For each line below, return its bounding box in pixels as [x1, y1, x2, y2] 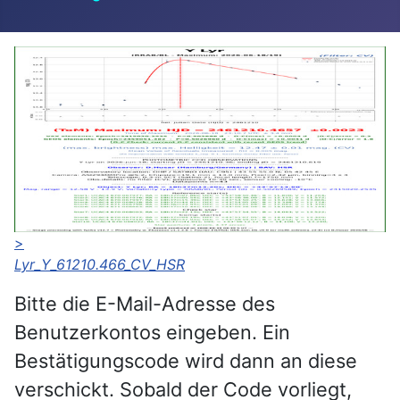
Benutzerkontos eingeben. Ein [14, 320, 290, 344]
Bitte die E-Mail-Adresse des [14, 291, 275, 315]
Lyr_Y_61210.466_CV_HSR [14, 254, 185, 273]
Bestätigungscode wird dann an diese [14, 348, 357, 372]
